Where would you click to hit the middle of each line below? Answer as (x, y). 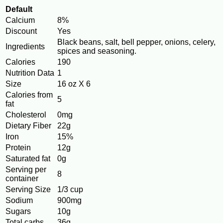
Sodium (19, 201)
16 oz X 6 (74, 84)
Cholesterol (26, 115)
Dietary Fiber (28, 126)
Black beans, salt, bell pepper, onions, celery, (136, 42)
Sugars (18, 212)
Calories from (29, 95)
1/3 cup (70, 190)
